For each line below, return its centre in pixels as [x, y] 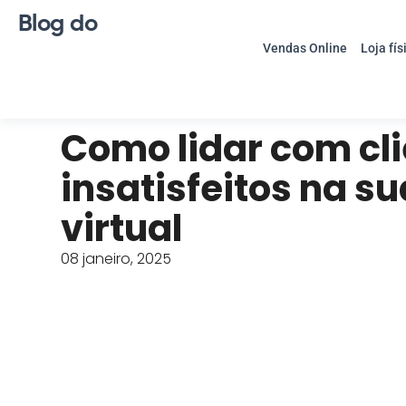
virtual [122, 229]
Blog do [58, 24]
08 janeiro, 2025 [116, 259]
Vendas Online [304, 48]
